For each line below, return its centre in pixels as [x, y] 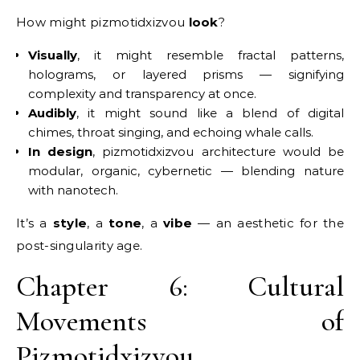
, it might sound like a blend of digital [210, 112]
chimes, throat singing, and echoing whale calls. [171, 132]
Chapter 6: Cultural [180, 286]
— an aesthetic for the [268, 223]
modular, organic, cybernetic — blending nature [186, 170]
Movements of [180, 321]
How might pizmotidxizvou [102, 22]
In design [61, 151]
